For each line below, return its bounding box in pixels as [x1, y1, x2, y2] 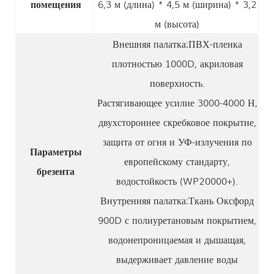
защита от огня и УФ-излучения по [102, 133, 252, 149]
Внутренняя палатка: [100, 192, 188, 207]
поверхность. [149, 75, 205, 90]
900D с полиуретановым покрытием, [98, 212, 256, 227]
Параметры [29, 143, 82, 158]
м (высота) [155, 15, 199, 31]
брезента [37, 163, 75, 178]
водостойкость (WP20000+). [116, 172, 238, 188]
